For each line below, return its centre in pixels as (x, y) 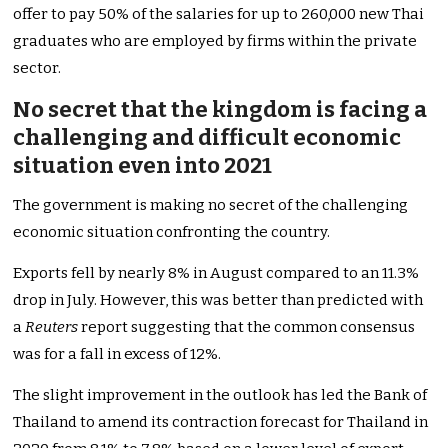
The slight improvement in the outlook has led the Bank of (220, 395)
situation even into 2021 (143, 166)
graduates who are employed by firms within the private (215, 41)
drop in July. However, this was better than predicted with (218, 300)
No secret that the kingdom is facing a (220, 110)
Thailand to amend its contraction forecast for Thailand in (221, 422)
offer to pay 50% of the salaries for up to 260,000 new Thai (219, 14)
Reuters (52, 327)
